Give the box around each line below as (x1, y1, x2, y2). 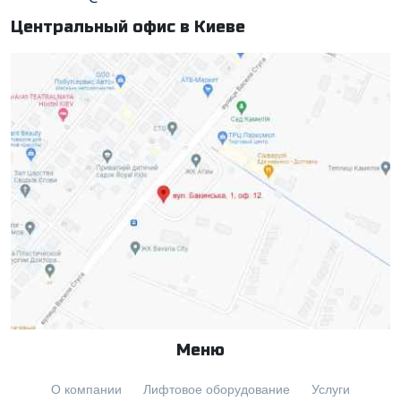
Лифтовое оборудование (143, 380, 290, 399)
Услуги (311, 380, 350, 399)
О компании (51, 380, 122, 399)
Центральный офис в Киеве (11, 16, 245, 37)
